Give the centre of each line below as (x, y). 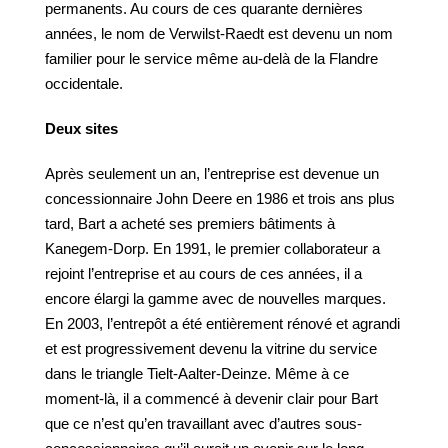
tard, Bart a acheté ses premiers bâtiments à (190, 223)
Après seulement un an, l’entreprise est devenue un (212, 173)
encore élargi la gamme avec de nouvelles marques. (215, 298)
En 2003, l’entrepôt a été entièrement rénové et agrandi (222, 323)
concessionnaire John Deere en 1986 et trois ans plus (220, 198)
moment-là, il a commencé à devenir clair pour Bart (211, 398)
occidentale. (84, 83)
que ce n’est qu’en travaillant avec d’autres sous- (203, 423)
